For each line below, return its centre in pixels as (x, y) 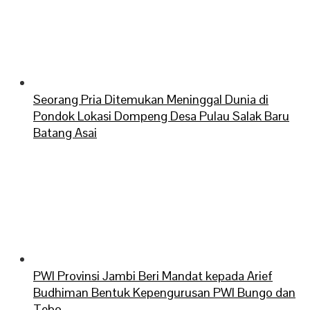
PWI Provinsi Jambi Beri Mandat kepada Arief (153, 275)
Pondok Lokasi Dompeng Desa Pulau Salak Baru (161, 116)
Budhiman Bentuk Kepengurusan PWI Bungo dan (164, 292)
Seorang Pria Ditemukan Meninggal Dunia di (151, 99)
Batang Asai (65, 132)
